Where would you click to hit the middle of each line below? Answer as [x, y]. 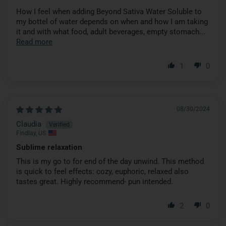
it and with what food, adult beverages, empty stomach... [111, 32]
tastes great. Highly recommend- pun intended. [95, 181]
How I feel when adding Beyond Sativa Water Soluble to [109, 11]
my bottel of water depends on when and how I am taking [112, 21]
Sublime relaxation [49, 147]
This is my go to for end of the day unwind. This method [110, 161]
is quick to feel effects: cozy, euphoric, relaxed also [102, 171]
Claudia [29, 124]
